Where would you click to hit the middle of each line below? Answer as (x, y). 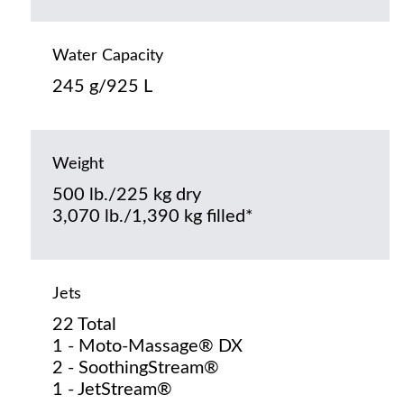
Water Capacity (107, 55)
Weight (78, 164)
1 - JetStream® (112, 389)
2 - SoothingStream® (135, 367)
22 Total (84, 324)
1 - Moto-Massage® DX (147, 346)
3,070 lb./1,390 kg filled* (152, 216)
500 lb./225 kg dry (126, 194)
